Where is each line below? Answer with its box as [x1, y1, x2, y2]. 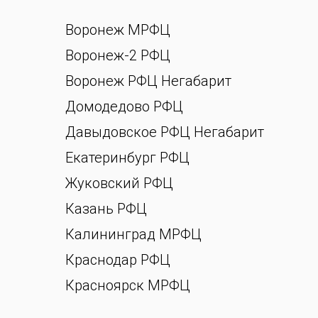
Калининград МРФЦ [65, 226, 202, 243]
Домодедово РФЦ [65, 98, 183, 115]
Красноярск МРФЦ [65, 277, 190, 294]
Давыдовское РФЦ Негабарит [65, 124, 264, 141]
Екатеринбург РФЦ [65, 149, 190, 166]
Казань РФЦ [65, 200, 147, 217]
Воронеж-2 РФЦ [65, 47, 170, 64]
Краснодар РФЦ [65, 251, 170, 268]
